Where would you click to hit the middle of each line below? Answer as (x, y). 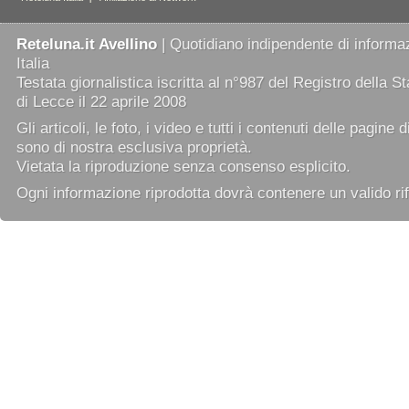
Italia (33, 63)
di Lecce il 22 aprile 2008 (101, 102)
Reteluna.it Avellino (87, 44)
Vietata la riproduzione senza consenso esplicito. (184, 167)
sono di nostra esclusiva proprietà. (134, 147)
